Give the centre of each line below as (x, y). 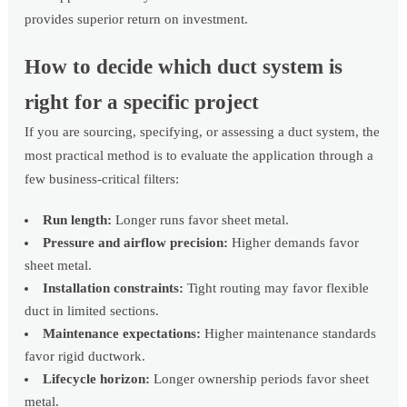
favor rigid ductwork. (85, 357)
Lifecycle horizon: (97, 379)
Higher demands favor (294, 243)
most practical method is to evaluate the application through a (199, 156)
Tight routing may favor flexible (277, 288)
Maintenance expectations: (122, 334)
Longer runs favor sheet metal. (201, 220)
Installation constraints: (114, 288)
